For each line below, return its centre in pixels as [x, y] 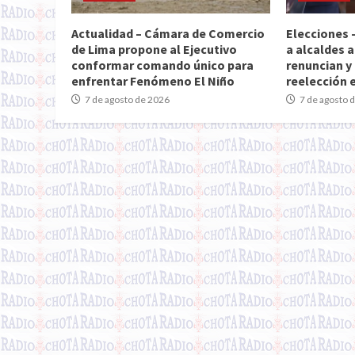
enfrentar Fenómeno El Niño [153, 80]
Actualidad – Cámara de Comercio [168, 33]
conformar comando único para [162, 65]
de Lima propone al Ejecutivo [154, 49]
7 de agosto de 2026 [126, 99]
